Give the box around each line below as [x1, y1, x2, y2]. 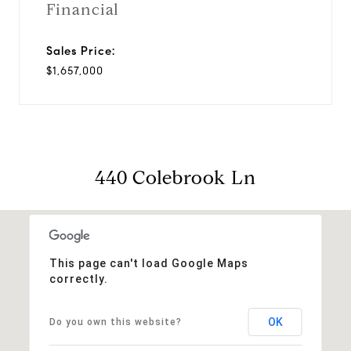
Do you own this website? [49, 316, 182, 327]
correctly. [49, 272, 108, 285]
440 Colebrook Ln [95, 165, 256, 190]
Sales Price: [46, 43, 115, 58]
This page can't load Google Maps [49, 256, 248, 270]
